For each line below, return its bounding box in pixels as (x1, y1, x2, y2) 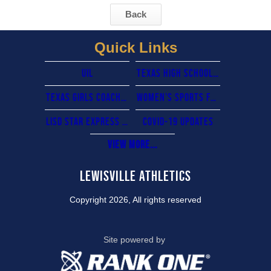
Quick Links (94, 39, 177, 56)
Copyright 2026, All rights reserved (70, 195, 201, 204)
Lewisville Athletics (80, 168, 191, 184)
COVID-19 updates (142, 116, 214, 128)
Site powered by (103, 235, 168, 244)
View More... (108, 139, 157, 151)
